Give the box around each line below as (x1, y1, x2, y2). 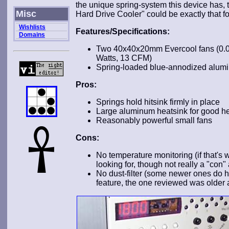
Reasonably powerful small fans (96, 116, 212, 125)
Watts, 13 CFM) (96, 54, 152, 62)
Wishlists (19, 24, 45, 31)
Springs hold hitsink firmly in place (96, 98, 220, 106)
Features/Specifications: (76, 27, 170, 36)
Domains (19, 31, 45, 38)
